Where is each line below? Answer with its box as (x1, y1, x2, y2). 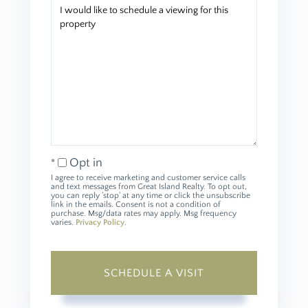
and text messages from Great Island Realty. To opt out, (51, 181, 247, 191)
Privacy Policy (76, 217, 124, 227)
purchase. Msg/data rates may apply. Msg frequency (51, 208, 236, 218)
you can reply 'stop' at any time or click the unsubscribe (51, 190, 250, 200)
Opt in (69, 155, 102, 170)
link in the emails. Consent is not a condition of (51, 199, 221, 209)
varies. (51, 217, 76, 227)
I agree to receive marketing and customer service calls (51, 173, 245, 182)
